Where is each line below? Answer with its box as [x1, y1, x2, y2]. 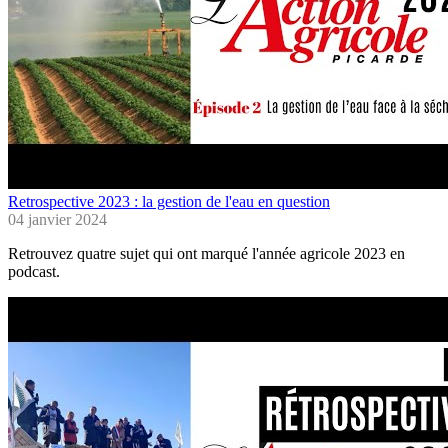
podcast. [8, 263, 64, 281]
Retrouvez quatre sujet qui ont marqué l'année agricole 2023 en [8, 245, 405, 263]
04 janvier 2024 [8, 211, 107, 229]
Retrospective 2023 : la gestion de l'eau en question [8, 193, 330, 211]
